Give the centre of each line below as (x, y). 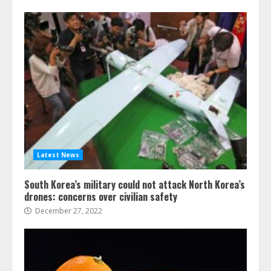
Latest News (58, 155)
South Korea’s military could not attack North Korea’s (135, 184)
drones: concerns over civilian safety (101, 196)
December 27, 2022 (68, 211)
